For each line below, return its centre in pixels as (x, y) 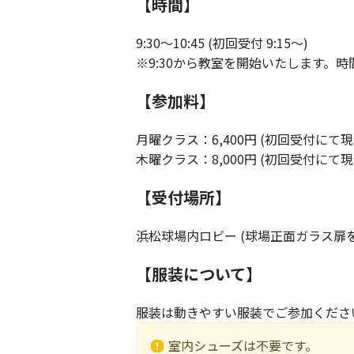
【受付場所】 (183, 198)
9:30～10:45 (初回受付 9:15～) (222, 43)
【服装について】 (199, 274)
